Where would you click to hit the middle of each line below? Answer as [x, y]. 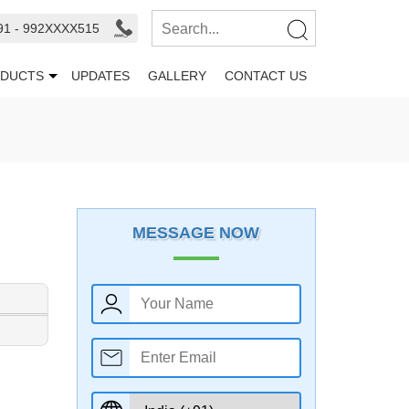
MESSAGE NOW [196, 233]
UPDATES [100, 76]
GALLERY [177, 76]
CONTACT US [266, 76]
